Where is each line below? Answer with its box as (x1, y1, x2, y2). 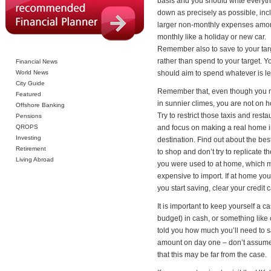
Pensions (16, 113, 42, 119)
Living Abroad (16, 156, 54, 163)
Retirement (16, 145, 46, 152)
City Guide (16, 80, 45, 87)
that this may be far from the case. (157, 250, 267, 259)
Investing (16, 134, 41, 141)
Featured (16, 91, 41, 97)
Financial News (16, 58, 57, 65)
